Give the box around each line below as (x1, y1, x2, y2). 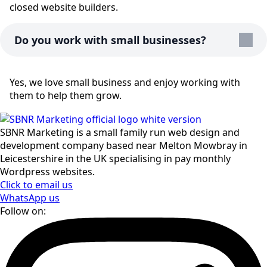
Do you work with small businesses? (14, 33, 206, 48)
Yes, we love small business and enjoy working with (10, 76, 240, 89)
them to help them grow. (10, 89, 122, 103)
